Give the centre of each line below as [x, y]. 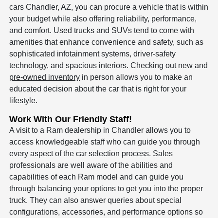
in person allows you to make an [136, 77]
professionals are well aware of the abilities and [91, 165]
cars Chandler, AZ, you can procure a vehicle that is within [109, 7]
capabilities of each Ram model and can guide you [97, 177]
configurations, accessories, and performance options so [106, 212]
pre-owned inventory [45, 77]
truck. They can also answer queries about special [96, 200]
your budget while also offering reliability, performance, [103, 19]
